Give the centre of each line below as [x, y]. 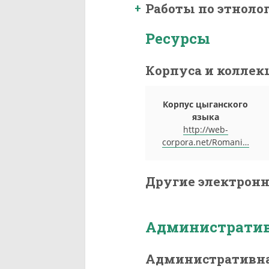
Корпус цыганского [205, 104]
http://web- [205, 130]
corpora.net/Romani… [205, 142]
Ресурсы [178, 39]
